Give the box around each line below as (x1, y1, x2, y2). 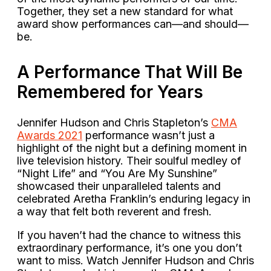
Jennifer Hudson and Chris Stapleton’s (17, 116, 211, 129)
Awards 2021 (17, 129, 82, 142)
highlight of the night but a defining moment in (17, 142, 247, 155)
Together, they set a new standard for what (17, 5, 233, 18)
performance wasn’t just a (82, 129, 215, 142)
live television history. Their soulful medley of (17, 154, 241, 168)
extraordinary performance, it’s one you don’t (17, 241, 242, 255)
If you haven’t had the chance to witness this (17, 229, 241, 242)
